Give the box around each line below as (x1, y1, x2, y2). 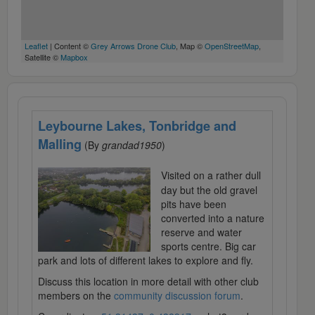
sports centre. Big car (161, 239, 256, 254)
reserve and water (161, 225, 242, 240)
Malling (38, 135, 82, 154)
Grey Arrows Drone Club (91, 40, 176, 52)
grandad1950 (102, 138, 162, 153)
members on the (38, 288, 114, 303)
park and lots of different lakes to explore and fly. (38, 253, 253, 268)
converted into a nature (161, 211, 264, 226)
